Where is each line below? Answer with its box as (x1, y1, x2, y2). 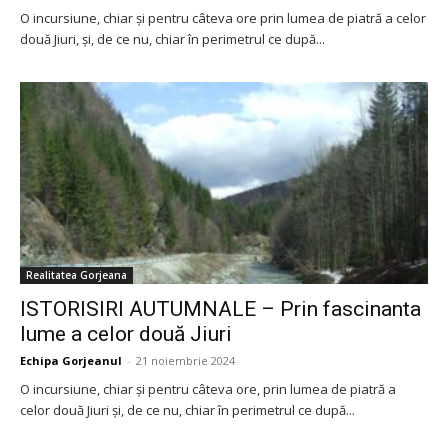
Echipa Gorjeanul (20, 352, 122, 368)
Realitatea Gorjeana (26, 267, 127, 282)
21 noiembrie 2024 (136, 352, 235, 368)
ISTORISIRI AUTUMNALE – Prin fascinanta (20, 296, 421, 321)
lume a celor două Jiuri (20, 321, 232, 346)
